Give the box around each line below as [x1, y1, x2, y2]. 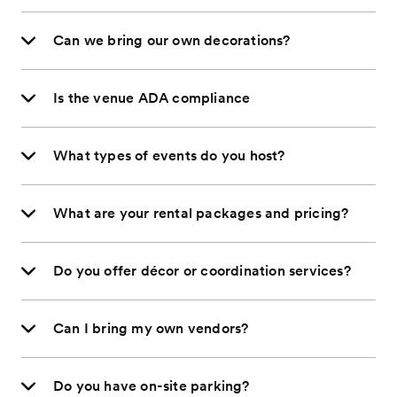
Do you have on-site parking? [53, 378, 250, 394]
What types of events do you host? [53, 147, 285, 164]
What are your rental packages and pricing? [53, 205, 349, 222]
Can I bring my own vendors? [53, 320, 249, 337]
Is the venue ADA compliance [53, 90, 251, 106]
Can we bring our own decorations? [53, 32, 291, 49]
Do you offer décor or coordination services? [53, 262, 351, 279]
